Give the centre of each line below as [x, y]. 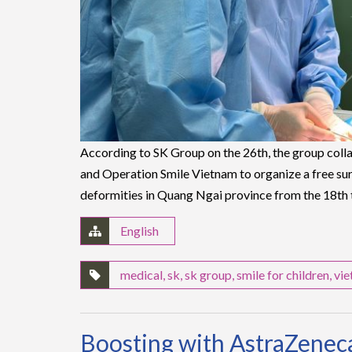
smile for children [283, 275]
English [139, 231]
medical [141, 275]
